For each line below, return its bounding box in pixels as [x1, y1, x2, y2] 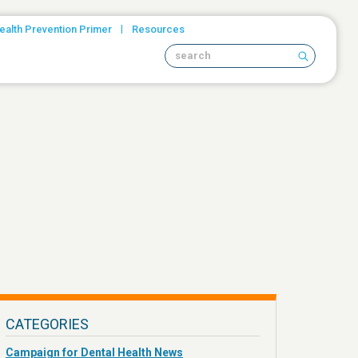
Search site [174, 56, 234, 70]
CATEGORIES [6, 316, 89, 332]
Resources [132, 23, 185, 35]
